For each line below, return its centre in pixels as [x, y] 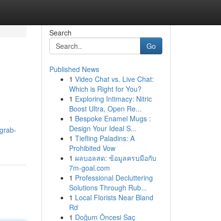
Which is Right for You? [105, 89]
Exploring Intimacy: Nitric [113, 99]
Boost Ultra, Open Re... [105, 109]
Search [60, 33]
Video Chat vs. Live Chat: [114, 79]
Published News [74, 69]
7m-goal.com [89, 168]
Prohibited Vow [92, 148]
